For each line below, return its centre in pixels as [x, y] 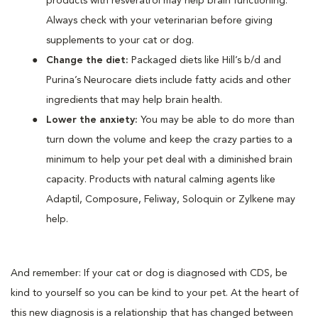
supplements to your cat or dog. [120, 40]
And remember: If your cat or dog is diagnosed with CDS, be [149, 273]
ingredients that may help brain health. [136, 100]
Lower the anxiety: [92, 120]
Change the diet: [89, 60]
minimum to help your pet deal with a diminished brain [169, 159]
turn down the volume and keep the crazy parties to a [169, 139]
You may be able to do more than [216, 120]
